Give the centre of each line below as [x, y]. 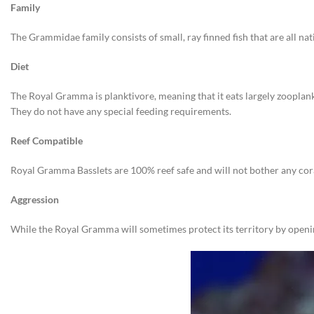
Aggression [35, 199]
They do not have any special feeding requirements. [121, 111]
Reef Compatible [47, 141]
